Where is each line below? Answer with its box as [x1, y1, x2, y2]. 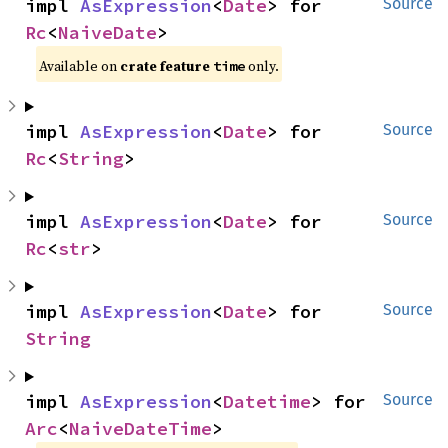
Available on [39, 56, 121, 77]
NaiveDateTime [69, 417, 212, 441]
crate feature [120, 56, 214, 77]
